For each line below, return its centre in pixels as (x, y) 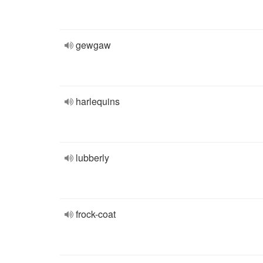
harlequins (98, 101)
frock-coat (96, 214)
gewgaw (93, 45)
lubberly (92, 158)
